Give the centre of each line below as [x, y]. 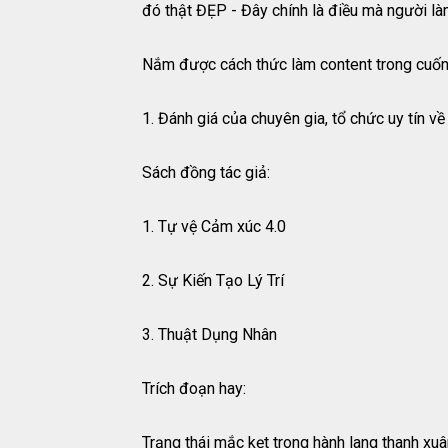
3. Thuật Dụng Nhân [209, 335]
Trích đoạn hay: [194, 389]
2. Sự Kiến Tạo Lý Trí [213, 281]
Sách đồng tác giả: [206, 173]
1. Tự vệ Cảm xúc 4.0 [214, 227]
